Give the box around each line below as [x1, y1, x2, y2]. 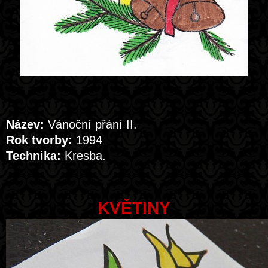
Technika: [6, 149, 61, 162]
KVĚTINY [98, 199, 170, 217]
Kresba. [61, 149, 106, 162]
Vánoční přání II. [44, 118, 137, 131]
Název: [6, 118, 44, 131]
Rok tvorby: [6, 133, 72, 147]
